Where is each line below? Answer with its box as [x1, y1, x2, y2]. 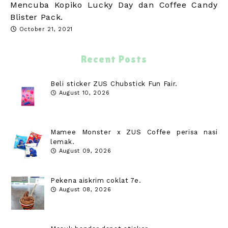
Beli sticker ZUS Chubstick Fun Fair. [50, 79, 178, 88]
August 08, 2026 [59, 186, 111, 193]
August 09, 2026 [59, 147, 111, 154]
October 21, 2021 [19, 25, 73, 33]
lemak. [50, 137, 75, 146]
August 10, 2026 [59, 89, 110, 96]
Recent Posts [81, 53, 147, 65]
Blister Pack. [10, 12, 64, 22]
